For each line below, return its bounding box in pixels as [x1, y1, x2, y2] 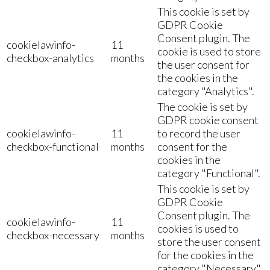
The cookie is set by [157, 99, 248, 113]
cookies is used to [157, 221, 239, 235]
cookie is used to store [157, 44, 261, 58]
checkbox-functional [7, 139, 99, 153]
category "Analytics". [157, 84, 254, 98]
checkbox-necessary [7, 228, 99, 242]
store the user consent [157, 234, 261, 248]
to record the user [157, 126, 240, 140]
